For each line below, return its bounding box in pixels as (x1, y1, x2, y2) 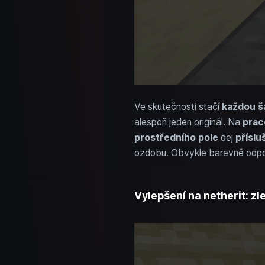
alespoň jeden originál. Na (134, 116, 243, 128)
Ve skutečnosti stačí (134, 101, 222, 112)
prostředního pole (134, 131, 218, 143)
